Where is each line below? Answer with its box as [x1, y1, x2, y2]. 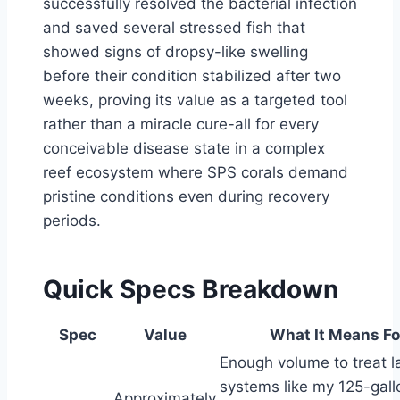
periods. [43, 212, 101, 229]
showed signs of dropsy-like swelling [43, 43, 308, 61]
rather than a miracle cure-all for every [43, 115, 319, 133]
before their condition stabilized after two [43, 67, 341, 85]
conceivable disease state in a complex [43, 139, 325, 157]
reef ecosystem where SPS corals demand [43, 163, 348, 181]
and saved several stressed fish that [43, 19, 305, 37]
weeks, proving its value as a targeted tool [43, 91, 347, 109]
